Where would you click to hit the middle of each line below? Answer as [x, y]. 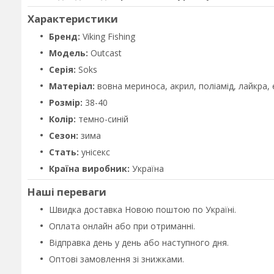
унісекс [94, 152]
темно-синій [102, 119]
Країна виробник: [89, 168]
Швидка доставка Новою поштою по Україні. [143, 209]
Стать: [64, 152]
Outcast [105, 53]
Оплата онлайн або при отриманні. [122, 226]
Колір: [62, 119]
